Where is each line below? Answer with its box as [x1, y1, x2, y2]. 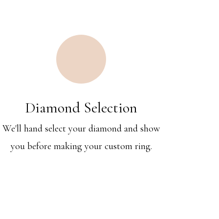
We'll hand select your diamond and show [2, 123, 160, 134]
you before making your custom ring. [10, 140, 152, 152]
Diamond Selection [25, 99, 137, 117]
